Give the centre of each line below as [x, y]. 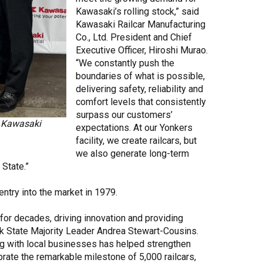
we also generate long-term [132, 153]
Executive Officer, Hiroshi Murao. [142, 50]
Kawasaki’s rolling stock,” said [137, 11]
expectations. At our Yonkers [134, 127]
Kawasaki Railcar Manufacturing [141, 24]
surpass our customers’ [124, 114]
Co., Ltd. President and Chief [134, 37]
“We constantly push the [125, 63]
